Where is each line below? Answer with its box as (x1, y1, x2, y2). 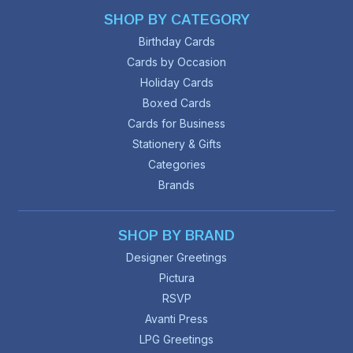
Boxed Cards (142, 96, 211, 110)
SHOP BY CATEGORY (103, 12, 250, 28)
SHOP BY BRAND (118, 228, 235, 244)
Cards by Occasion (127, 55, 226, 69)
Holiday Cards (139, 76, 214, 90)
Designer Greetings (126, 251, 227, 265)
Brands (158, 178, 195, 192)
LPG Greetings (139, 333, 214, 347)
